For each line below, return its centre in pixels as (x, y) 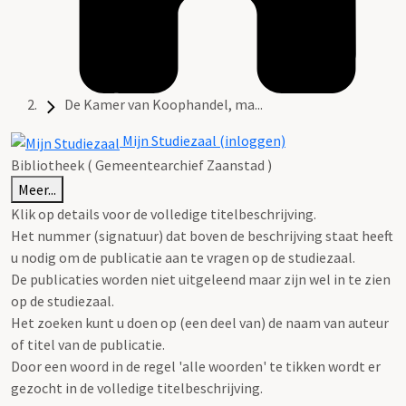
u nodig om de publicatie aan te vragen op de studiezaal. (183, 257)
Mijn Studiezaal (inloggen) (203, 141)
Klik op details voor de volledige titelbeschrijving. (164, 213)
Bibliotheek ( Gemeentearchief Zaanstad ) (141, 164)
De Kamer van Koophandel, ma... (164, 105)
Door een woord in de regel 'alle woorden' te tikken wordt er (196, 366)
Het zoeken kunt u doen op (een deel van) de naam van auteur (200, 322)
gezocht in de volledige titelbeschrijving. (137, 387)
